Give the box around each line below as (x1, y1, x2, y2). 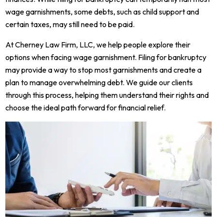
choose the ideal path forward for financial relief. (5, 103, 166, 113)
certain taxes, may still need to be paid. (5, 19, 135, 30)
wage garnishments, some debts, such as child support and (5, 7, 200, 17)
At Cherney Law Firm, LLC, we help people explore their (5, 40, 191, 50)
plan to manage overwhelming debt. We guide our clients (5, 77, 193, 88)
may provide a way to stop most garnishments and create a (5, 65, 202, 75)
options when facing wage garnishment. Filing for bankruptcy (5, 52, 207, 62)
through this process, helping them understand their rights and (5, 90, 209, 100)
